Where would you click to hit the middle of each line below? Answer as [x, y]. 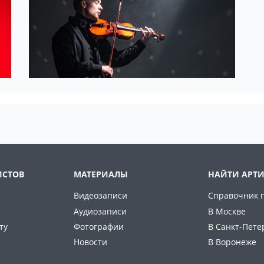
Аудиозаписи [100, 211]
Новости [90, 242]
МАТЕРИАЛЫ [101, 174]
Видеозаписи [100, 196]
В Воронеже [232, 242]
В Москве [227, 211]
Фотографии [99, 226]
